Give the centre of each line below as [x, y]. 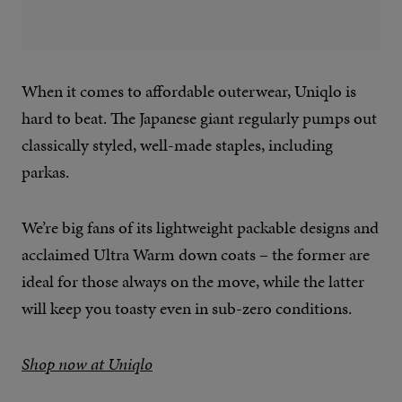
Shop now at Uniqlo [87, 364]
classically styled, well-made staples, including [177, 145]
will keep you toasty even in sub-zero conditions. [187, 309]
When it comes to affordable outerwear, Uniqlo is [189, 92]
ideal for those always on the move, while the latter [193, 282]
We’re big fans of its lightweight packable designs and [200, 228]
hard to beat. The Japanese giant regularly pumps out [199, 118]
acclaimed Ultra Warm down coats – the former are [196, 255]
